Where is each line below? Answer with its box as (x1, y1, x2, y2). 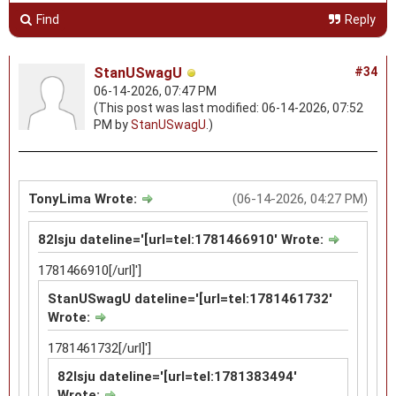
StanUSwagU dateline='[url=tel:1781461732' (48, 290, 332, 307)
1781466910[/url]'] (38, 262, 141, 278)
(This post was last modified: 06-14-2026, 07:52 (94, 100, 363, 115)
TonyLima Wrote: (28, 190, 141, 207)
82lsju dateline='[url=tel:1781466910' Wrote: (38, 231, 327, 247)
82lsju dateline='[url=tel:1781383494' (57, 368, 297, 385)
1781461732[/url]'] (48, 339, 151, 356)
